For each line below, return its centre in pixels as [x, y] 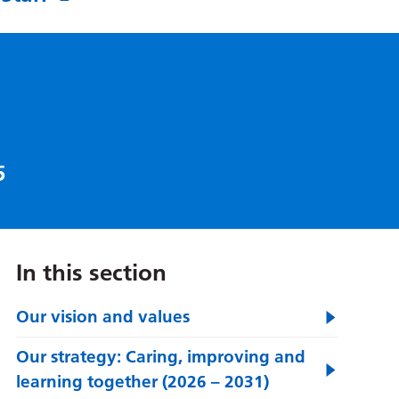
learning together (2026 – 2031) [142, 382]
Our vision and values [102, 317]
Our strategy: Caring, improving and [160, 357]
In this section [91, 273]
